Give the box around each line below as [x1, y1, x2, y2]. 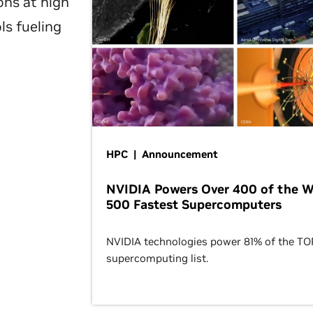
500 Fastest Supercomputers [106, 196, 282, 212]
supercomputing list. [106, 252, 208, 265]
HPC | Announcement [106, 147, 218, 161]
